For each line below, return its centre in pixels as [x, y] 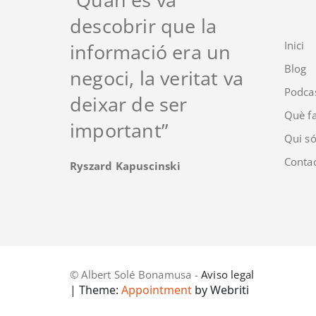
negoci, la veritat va [157, 78]
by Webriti [220, 290]
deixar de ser [129, 104]
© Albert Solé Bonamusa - [135, 274]
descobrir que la [144, 25]
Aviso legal [228, 274]
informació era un [151, 51]
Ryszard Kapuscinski [125, 165]
